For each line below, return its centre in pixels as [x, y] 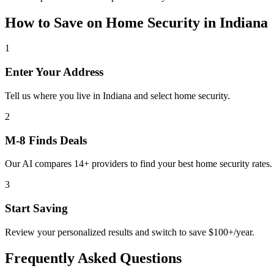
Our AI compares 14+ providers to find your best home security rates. [139, 164]
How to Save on [55, 22]
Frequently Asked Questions [93, 258]
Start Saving [36, 209]
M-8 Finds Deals [46, 140]
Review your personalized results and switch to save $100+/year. [130, 232]
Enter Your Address [54, 72]
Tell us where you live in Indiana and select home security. [117, 95]
